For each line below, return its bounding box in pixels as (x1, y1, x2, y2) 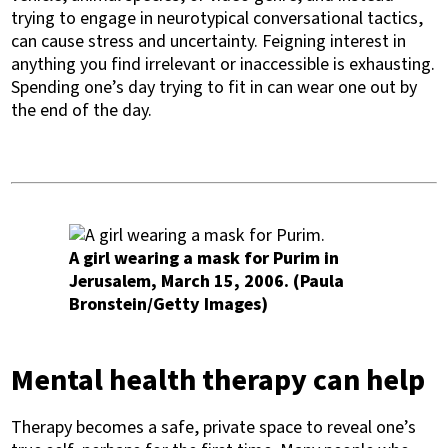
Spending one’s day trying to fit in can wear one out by (11, 75, 418, 100)
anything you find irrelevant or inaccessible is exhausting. (11, 52, 436, 77)
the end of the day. (11, 98, 153, 123)
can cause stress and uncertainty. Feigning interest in (11, 29, 407, 54)
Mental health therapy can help (11, 359, 426, 402)
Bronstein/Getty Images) (69, 292, 268, 317)
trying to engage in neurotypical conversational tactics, (11, 6, 424, 31)
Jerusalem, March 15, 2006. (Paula (69, 269, 344, 294)
